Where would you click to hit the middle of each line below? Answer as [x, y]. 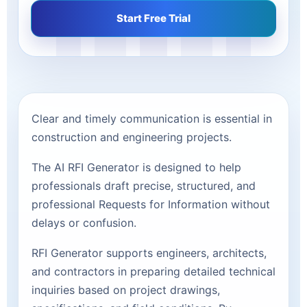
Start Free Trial [153, 18]
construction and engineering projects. [132, 137]
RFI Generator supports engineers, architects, [149, 253]
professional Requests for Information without [151, 204]
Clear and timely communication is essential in [152, 118]
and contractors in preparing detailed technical [153, 271]
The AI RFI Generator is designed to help [136, 167]
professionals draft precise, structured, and [144, 185]
